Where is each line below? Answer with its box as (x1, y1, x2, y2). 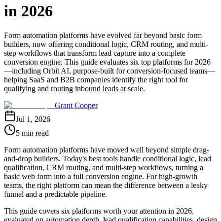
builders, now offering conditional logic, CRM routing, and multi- (4, 39, 208, 48)
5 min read (16, 128, 49, 137)
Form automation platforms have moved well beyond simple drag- (4, 145, 209, 154)
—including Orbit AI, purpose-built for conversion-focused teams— (4, 66, 215, 75)
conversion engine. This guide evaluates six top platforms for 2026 (4, 57, 211, 66)
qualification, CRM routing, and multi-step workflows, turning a (4, 163, 203, 172)
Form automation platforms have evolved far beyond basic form (4, 31, 202, 39)
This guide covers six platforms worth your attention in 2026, (4, 206, 194, 215)
